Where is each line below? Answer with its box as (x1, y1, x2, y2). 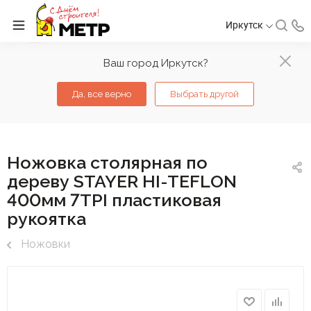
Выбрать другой (170, 89, 239, 99)
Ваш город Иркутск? (103, 57, 208, 69)
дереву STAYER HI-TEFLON (7, 171, 237, 192)
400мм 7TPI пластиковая (7, 190, 221, 210)
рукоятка (7, 208, 86, 229)
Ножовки (21, 237, 70, 251)
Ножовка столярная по (7, 152, 208, 173)
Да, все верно (72, 89, 131, 99)
